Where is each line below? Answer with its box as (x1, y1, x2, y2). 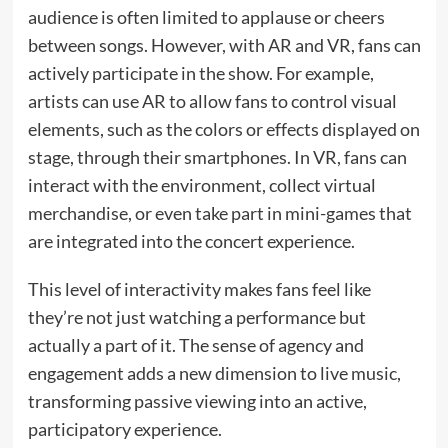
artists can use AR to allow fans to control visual (27, 90, 397, 113)
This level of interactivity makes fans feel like (27, 278, 371, 301)
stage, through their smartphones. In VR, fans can (27, 146, 407, 169)
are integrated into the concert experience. (27, 230, 355, 253)
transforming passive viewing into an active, (27, 390, 367, 413)
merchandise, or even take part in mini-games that (27, 202, 412, 225)
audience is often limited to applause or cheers (27, 6, 385, 29)
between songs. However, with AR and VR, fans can (27, 34, 421, 57)
